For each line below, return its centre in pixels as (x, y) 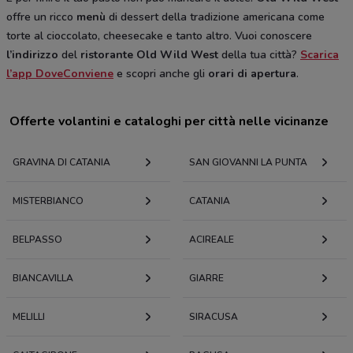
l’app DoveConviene (60, 74)
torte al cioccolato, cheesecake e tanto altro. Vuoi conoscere (159, 36)
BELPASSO (37, 240)
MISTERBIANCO (48, 201)
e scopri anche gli (161, 74)
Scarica (320, 55)
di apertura (267, 74)
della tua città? (259, 55)
